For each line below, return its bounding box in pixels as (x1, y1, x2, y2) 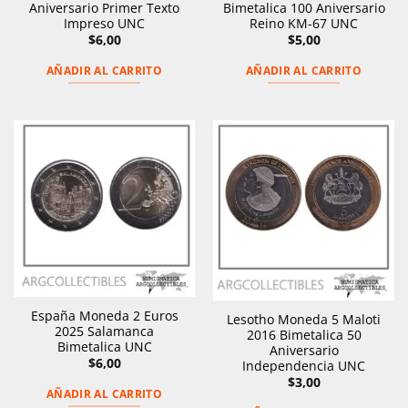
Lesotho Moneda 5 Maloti (227, 310, 381, 328)
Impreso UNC (64, 14, 145, 32)
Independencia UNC (242, 356, 365, 374)
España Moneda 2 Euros (30, 306, 178, 324)
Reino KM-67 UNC (250, 14, 358, 32)
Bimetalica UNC (56, 337, 152, 355)
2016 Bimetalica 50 (246, 325, 362, 343)
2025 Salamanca (55, 321, 154, 340)
